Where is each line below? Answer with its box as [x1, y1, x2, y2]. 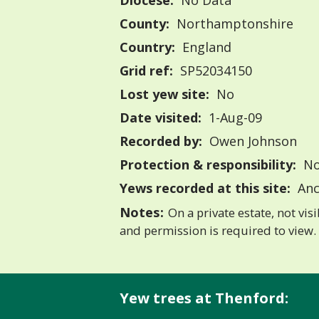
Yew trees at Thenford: [120, 288, 288, 308]
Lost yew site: [120, 85, 209, 103]
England [178, 38, 231, 56]
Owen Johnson [205, 132, 297, 150]
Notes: [120, 203, 164, 221]
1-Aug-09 [204, 109, 262, 127]
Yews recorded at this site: [120, 179, 291, 197]
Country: [120, 38, 175, 56]
